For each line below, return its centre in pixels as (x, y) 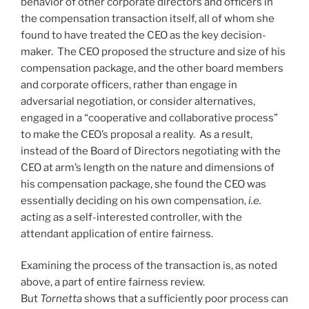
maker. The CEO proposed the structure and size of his (153, 51)
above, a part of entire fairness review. (114, 282)
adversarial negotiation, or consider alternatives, (139, 101)
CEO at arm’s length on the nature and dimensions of (148, 167)
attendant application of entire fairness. (117, 233)
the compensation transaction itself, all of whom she (148, 18)
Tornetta (62, 299)
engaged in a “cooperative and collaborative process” (149, 118)
